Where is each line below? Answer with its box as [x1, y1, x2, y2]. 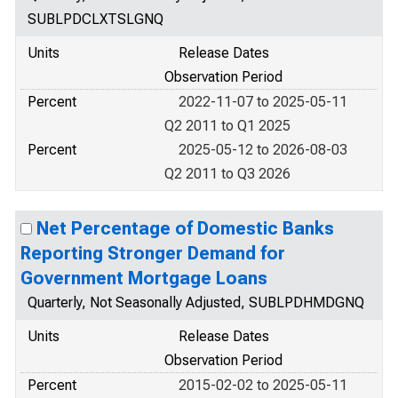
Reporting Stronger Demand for [20, 243, 285, 264]
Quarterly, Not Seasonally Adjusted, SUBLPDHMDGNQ [28, 294, 364, 311]
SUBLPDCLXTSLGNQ [28, 11, 163, 28]
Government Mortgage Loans [20, 267, 267, 289]
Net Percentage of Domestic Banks [36, 218, 334, 239]
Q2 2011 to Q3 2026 [164, 165, 291, 182]
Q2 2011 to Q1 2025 [164, 117, 291, 134]
